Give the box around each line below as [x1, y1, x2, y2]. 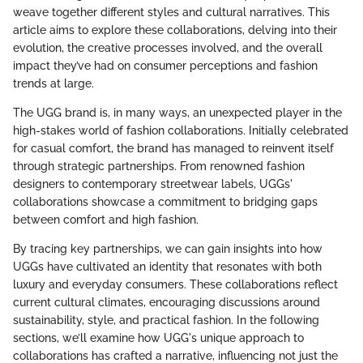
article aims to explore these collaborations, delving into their [13, 23, 337, 36]
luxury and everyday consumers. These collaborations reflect [13, 277, 338, 291]
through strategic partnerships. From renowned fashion [13, 159, 305, 173]
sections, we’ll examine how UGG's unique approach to [13, 331, 304, 344]
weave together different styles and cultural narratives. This [13, 5, 330, 19]
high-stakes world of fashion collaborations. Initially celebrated [13, 123, 348, 137]
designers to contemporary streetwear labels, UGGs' [13, 177, 293, 190]
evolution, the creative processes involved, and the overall [13, 41, 322, 54]
